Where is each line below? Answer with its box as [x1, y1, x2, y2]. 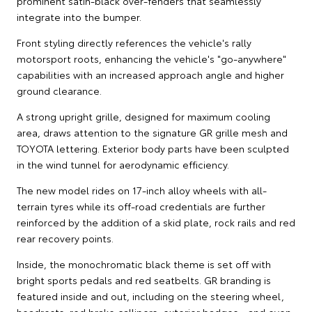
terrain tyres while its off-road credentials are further [17, 198, 265, 213]
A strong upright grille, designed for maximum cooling [17, 109, 270, 123]
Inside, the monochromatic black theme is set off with [17, 256, 271, 271]
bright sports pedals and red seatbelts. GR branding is [17, 272, 271, 287]
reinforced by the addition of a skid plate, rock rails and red [17, 214, 295, 229]
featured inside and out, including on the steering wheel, [17, 288, 284, 303]
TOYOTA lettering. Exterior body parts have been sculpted [17, 141, 289, 155]
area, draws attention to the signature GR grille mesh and [17, 125, 288, 139]
